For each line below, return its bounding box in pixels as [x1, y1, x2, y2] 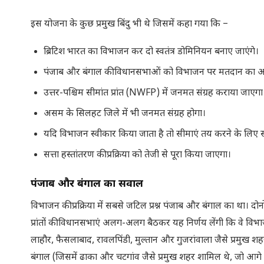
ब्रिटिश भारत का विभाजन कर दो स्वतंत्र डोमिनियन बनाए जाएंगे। [44, 45, 259, 58]
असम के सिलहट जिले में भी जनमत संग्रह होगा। [44, 107, 206, 120]
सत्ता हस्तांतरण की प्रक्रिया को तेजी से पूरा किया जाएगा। [44, 148, 231, 161]
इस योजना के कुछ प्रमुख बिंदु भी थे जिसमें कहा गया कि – [31, 18, 228, 31]
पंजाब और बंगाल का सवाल [31, 177, 143, 191]
